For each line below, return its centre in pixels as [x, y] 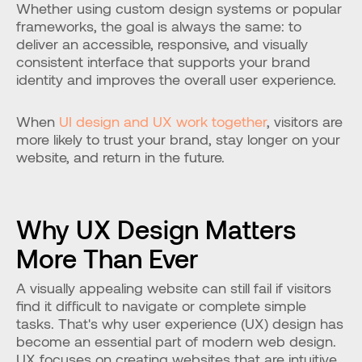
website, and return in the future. [120, 157]
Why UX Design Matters [156, 229]
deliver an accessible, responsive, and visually [162, 44]
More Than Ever [107, 258]
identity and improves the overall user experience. [176, 79]
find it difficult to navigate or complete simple [161, 305]
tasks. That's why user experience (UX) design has [180, 323]
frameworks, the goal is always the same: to [159, 26]
